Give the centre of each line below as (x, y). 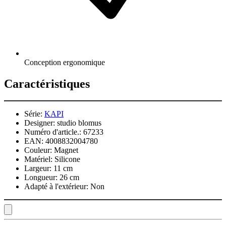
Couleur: (38, 150)
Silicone (67, 159)
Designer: (40, 123)
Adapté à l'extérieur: (56, 187)
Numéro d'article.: (53, 132)
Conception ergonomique (65, 62)
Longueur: (41, 178)
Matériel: (38, 159)
